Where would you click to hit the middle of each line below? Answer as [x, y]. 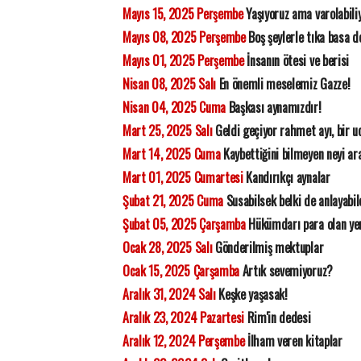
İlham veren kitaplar [293, 341]
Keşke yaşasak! [251, 294]
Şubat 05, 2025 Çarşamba [184, 224]
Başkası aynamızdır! [273, 107]
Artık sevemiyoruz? [286, 271]
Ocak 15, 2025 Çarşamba [181, 271]
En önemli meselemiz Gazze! [283, 84]
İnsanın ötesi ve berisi [296, 60]
